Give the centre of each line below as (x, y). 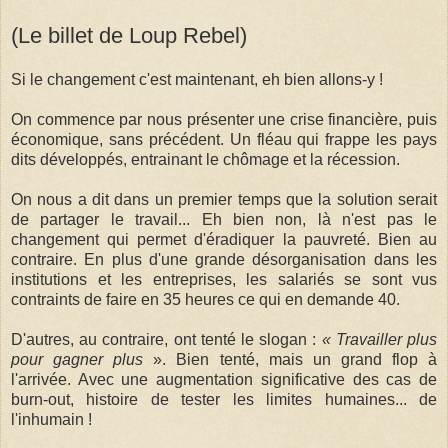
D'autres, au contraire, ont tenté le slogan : (164, 339)
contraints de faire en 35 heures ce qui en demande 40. (207, 299)
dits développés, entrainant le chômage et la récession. (205, 159)
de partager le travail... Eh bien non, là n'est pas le (224, 219)
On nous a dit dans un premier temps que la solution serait (224, 199)
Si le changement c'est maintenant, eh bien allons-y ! (197, 79)
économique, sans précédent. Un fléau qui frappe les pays (224, 139)
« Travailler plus (379, 339)
